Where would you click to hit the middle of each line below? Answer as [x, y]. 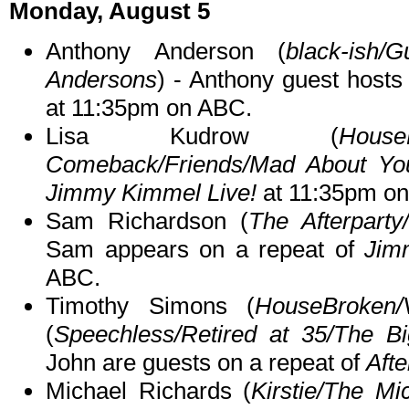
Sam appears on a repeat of [205, 250]
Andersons [101, 80]
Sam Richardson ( [147, 221]
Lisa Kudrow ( [192, 136]
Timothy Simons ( [150, 306]
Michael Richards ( [148, 391]
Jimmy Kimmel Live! [151, 193]
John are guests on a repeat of [206, 363]
